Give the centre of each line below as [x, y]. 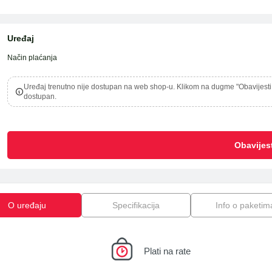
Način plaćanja [32, 58]
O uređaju [27, 205]
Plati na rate [167, 251]
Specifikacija [136, 205]
